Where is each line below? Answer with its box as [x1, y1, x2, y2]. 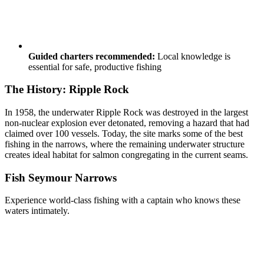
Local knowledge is [155, 51, 230, 61]
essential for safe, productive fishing [28, 61, 161, 72]
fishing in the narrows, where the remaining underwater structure [5, 138, 245, 149]
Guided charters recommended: [28, 51, 155, 61]
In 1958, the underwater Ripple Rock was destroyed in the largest [5, 107, 248, 117]
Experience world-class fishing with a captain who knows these [5, 195, 240, 206]
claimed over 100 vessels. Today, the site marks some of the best [5, 128, 243, 138]
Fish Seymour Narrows [5, 171, 117, 184]
